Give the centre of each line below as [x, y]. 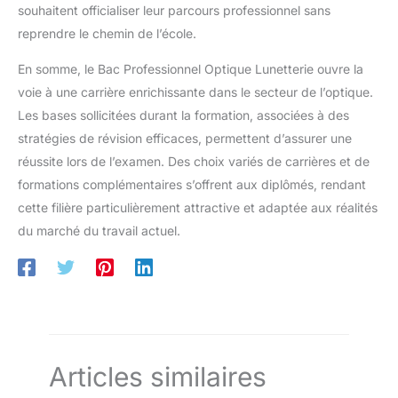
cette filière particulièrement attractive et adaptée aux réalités [198, 207]
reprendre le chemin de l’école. [107, 33]
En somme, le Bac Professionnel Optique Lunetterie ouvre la [191, 68]
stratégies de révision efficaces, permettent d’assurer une [185, 138]
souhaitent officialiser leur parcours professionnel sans [174, 10]
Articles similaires [158, 376]
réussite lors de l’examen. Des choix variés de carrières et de [194, 161]
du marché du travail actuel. [99, 230]
